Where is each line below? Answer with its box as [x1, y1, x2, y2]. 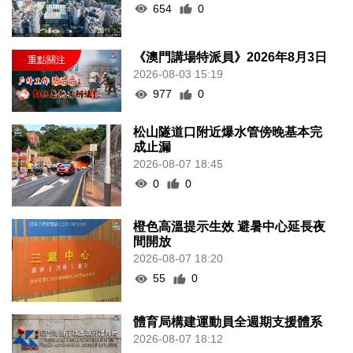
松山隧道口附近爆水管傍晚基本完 [133, 124, 323, 139]
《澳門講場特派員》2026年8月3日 [133, 50, 328, 65]
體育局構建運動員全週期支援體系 [133, 314, 323, 329]
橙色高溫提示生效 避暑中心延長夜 [133, 220, 326, 234]
